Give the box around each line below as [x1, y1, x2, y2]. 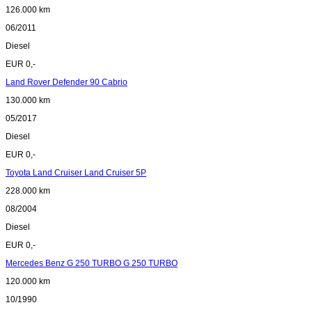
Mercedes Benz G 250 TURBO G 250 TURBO [6, 258, 178, 269]
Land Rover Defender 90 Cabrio [6, 77, 127, 88]
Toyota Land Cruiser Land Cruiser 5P [6, 168, 146, 178]
